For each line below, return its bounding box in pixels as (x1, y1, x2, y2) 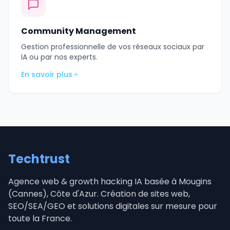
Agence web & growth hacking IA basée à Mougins (8, 176, 212, 187)
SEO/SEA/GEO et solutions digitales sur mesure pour (8, 200, 217, 212)
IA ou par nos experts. (21, 52, 98, 62)
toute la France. (8, 213, 72, 224)
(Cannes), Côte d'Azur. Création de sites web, (8, 188, 190, 200)
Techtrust (8, 150, 70, 167)
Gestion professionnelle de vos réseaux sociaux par (21, 42, 204, 52)
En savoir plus (21, 69, 72, 80)
